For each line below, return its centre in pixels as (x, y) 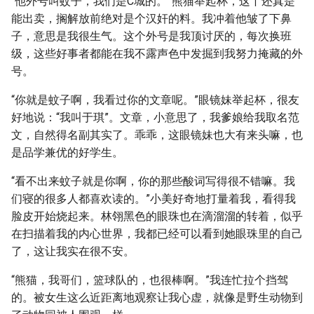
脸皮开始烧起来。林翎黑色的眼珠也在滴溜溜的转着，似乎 (157, 216)
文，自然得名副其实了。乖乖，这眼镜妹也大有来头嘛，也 (157, 135)
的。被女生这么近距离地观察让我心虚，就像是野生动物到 (157, 298)
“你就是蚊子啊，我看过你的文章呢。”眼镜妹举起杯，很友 (155, 100)
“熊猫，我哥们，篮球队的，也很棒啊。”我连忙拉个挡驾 (150, 280)
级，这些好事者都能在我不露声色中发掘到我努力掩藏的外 (157, 54)
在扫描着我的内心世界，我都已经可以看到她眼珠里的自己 (157, 234)
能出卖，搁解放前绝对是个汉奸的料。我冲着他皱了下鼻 (151, 19)
